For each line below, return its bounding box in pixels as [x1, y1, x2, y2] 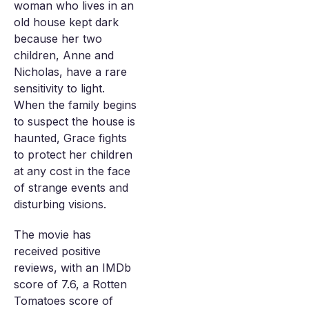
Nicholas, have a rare [14, 65, 127, 79]
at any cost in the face [14, 164, 130, 178]
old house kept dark [14, 15, 119, 29]
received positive [14, 244, 101, 258]
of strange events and [14, 181, 128, 195]
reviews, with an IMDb [14, 261, 131, 275]
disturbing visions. [14, 197, 106, 211]
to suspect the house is [14, 114, 135, 128]
